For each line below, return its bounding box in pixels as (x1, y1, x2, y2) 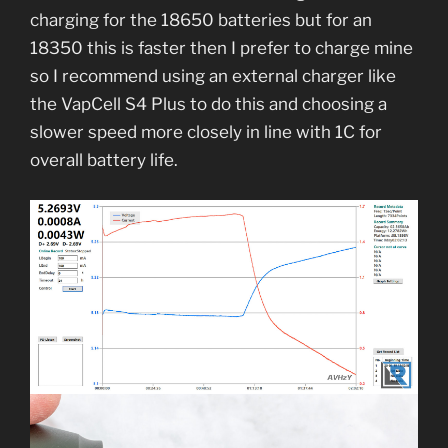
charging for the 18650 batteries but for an (30, 10, 372, 31)
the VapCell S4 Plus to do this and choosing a (30, 94, 387, 115)
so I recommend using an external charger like (30, 66, 396, 87)
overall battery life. (30, 150, 178, 171)
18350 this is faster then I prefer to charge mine (30, 38, 413, 59)
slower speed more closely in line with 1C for (30, 122, 382, 143)
